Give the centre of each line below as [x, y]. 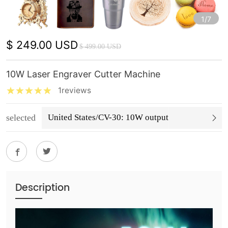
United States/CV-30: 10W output [108, 118]
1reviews [74, 91]
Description [42, 188]
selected [21, 117]
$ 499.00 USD [100, 46]
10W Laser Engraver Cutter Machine [83, 74]
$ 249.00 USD [42, 45]
